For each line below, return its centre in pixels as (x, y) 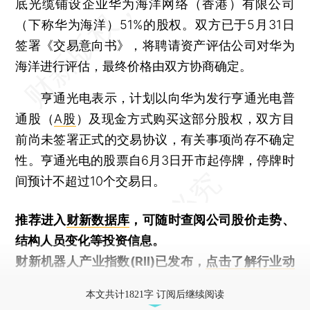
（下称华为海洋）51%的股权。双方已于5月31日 (155, 24)
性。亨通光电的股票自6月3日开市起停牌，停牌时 (155, 160)
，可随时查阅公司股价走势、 (212, 219)
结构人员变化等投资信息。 (90, 240)
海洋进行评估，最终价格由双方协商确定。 (134, 66)
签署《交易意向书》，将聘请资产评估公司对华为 (155, 45)
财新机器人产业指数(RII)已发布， (111, 261)
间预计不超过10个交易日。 (91, 181)
